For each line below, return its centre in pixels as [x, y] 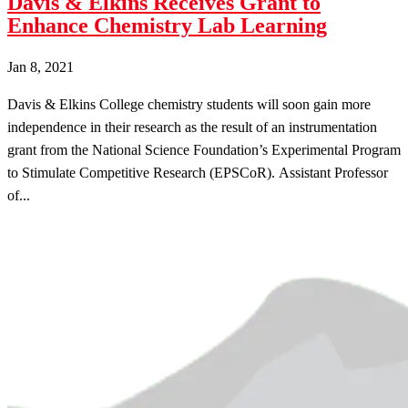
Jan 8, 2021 [41, 66]
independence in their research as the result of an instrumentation [192, 127]
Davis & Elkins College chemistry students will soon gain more [189, 104]
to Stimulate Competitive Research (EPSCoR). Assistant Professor [198, 172]
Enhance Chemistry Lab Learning [167, 25]
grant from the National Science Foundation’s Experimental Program [204, 149]
